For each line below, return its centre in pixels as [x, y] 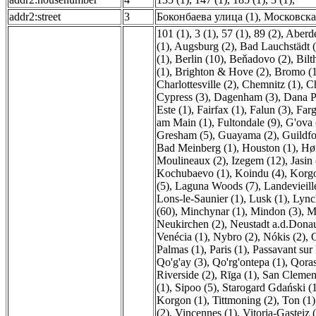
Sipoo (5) [196, 287]
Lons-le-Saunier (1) [200, 199]
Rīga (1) [238, 275]
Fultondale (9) [249, 122]
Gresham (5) [184, 135]
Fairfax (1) [220, 110]
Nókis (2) [284, 237]
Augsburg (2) [204, 46]
